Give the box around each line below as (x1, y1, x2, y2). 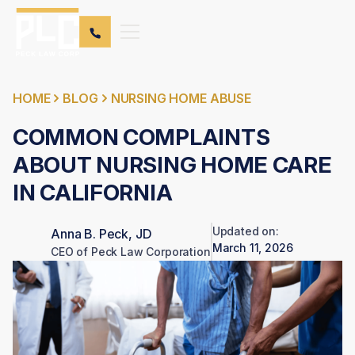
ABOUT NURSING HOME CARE (13, 151, 332, 178)
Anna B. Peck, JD (51, 225, 152, 242)
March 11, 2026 (212, 241, 293, 254)
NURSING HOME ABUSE (110, 90, 251, 106)
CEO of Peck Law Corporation (51, 244, 211, 258)
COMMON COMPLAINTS (13, 124, 270, 151)
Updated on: (212, 224, 279, 238)
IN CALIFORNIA (13, 179, 173, 206)
